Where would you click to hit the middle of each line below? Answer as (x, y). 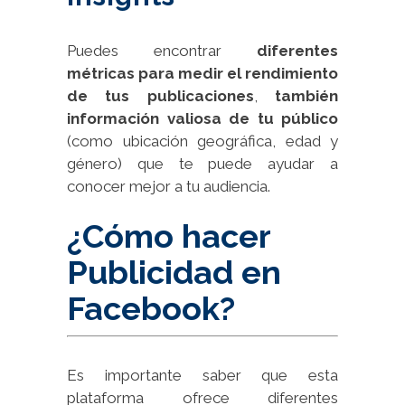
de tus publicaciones (160, 95)
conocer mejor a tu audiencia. (169, 186)
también (307, 95)
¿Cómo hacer (169, 235)
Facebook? (151, 308)
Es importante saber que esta (202, 375)
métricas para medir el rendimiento (202, 73)
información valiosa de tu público (202, 118)
